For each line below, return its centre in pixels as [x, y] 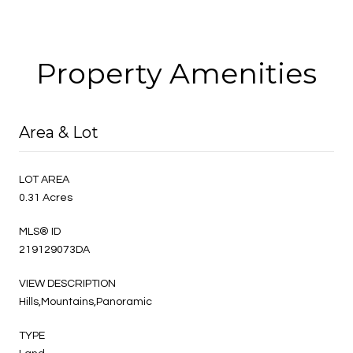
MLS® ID [40, 231]
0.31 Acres [46, 197]
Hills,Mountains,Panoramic [85, 301]
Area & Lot [59, 132]
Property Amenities [176, 73]
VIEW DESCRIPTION [67, 283]
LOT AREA [44, 179]
